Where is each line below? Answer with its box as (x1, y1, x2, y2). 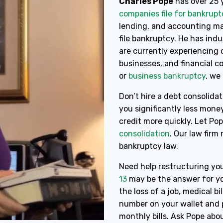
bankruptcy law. (119, 141, 178, 151)
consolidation (119, 129, 170, 138)
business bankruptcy (128, 71, 206, 81)
